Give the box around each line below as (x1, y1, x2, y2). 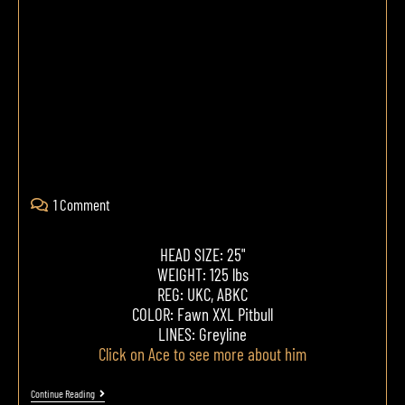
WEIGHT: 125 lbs (156, 263, 249, 285)
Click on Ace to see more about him (99, 343, 306, 364)
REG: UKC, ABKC (157, 283, 248, 305)
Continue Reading (30, 386, 95, 400)
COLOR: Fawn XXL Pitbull (132, 303, 273, 325)
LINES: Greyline (158, 323, 247, 344)
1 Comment (52, 194, 110, 213)
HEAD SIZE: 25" (160, 243, 245, 265)
